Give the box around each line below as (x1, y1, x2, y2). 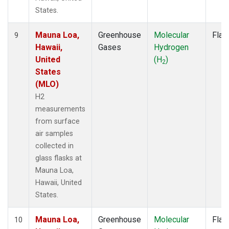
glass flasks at (35, 153, 82, 163)
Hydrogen (154, 42, 189, 52)
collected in (35, 141, 74, 150)
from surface (35, 117, 80, 126)
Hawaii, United (35, 178, 82, 187)
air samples (35, 129, 73, 138)
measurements (35, 104, 85, 113)
